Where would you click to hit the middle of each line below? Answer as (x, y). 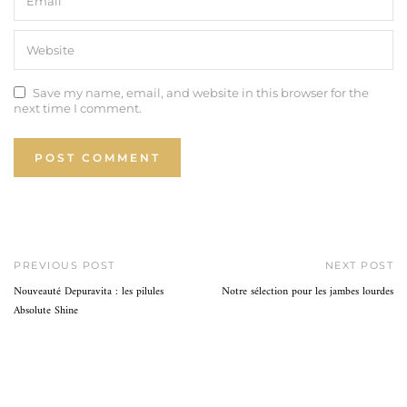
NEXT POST (359, 265)
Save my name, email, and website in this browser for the (201, 92)
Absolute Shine (46, 311)
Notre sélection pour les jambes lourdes (308, 292)
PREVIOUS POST (65, 265)
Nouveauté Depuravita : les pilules (89, 292)
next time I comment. (78, 108)
